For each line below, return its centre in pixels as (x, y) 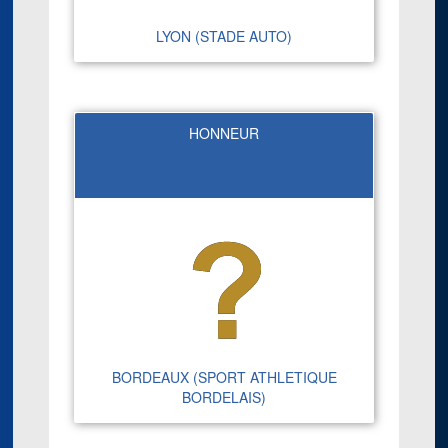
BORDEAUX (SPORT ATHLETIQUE (224, 376)
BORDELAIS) (224, 396)
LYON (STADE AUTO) (224, 36)
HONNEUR (224, 133)
